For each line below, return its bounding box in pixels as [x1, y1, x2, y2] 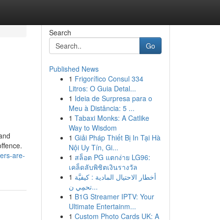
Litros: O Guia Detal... [68, 83, 136, 93]
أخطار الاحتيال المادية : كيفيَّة [74, 172, 156, 182]
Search [49, 27, 71, 37]
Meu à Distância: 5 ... [68, 103, 135, 113]
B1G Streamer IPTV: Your [74, 192, 154, 201]
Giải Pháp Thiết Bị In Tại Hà [74, 133, 161, 142]
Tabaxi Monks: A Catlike [74, 113, 149, 123]
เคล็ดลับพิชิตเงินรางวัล [68, 162, 137, 172]
